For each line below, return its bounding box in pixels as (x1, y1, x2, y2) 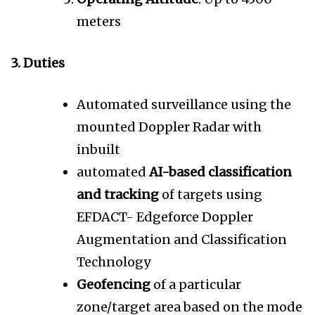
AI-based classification (149, 164, 292, 181)
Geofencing (77, 276, 150, 293)
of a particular (150, 276, 241, 293)
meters (77, 13, 121, 30)
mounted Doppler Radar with (77, 119, 262, 136)
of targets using (159, 186, 262, 203)
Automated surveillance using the (77, 96, 291, 113)
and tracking (77, 186, 159, 203)
